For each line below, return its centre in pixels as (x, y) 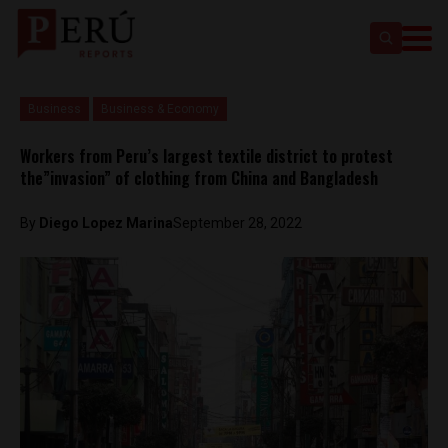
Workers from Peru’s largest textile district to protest (206, 156)
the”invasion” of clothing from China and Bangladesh (199, 178)
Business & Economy (160, 109)
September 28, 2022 (237, 223)
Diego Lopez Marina (106, 223)
